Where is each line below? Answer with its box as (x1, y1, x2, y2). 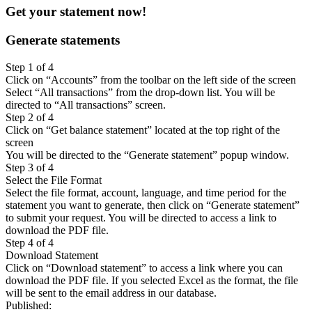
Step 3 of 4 (6, 161, 54, 173)
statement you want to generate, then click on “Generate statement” (6, 198, 299, 211)
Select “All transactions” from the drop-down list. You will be (6, 86, 275, 98)
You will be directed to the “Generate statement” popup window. (6, 148, 289, 161)
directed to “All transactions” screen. (6, 98, 166, 111)
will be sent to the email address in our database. (6, 286, 217, 299)
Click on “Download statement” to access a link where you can (6, 261, 283, 274)
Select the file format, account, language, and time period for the (6, 186, 286, 198)
